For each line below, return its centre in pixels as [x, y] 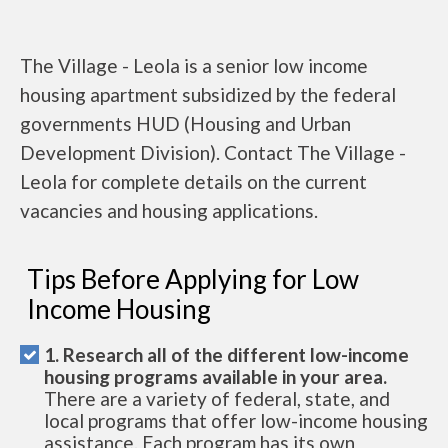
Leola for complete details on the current [193, 181]
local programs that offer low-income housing [236, 420]
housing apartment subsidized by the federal [208, 94]
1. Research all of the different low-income [226, 354]
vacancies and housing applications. [169, 210]
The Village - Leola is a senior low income [194, 65]
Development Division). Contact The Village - [213, 152]
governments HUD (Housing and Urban [185, 123]
